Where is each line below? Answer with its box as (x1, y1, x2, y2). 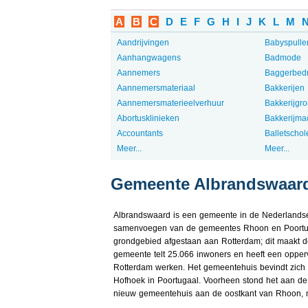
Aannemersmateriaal (116, 83, 195, 93)
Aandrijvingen (116, 38, 169, 47)
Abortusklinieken (116, 113, 179, 123)
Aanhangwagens (116, 53, 181, 63)
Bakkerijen (264, 83, 305, 93)
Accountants (116, 129, 163, 138)
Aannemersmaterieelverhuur (116, 98, 224, 108)
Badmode (264, 53, 301, 63)
